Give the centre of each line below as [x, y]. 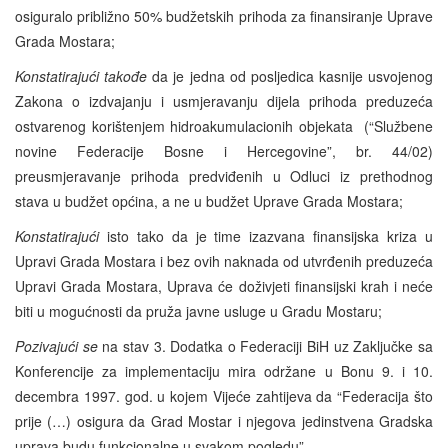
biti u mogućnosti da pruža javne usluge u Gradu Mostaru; [198, 310]
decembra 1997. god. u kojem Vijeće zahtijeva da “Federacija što [224, 395]
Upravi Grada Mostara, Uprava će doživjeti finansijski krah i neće [224, 285]
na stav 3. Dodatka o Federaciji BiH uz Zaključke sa [268, 345]
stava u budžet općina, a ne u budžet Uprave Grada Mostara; [209, 200]
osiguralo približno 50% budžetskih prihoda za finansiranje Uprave [224, 15]
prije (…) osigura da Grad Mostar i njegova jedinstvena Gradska [224, 420]
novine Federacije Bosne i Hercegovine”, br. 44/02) [224, 150]
